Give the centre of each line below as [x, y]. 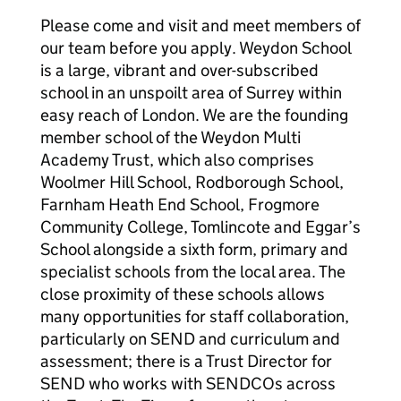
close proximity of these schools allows [183, 294]
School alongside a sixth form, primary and [194, 249]
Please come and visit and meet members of [200, 26]
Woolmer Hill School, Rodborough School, [192, 182]
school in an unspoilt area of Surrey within [191, 93]
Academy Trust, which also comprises [177, 160]
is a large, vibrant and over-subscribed [179, 70]
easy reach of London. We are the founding [194, 115]
